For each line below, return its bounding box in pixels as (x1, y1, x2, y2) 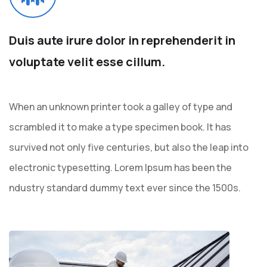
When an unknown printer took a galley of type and (9, 100, 232, 113)
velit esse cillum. (67, 54, 165, 70)
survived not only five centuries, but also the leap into (9, 141, 249, 154)
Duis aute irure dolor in (9, 32, 141, 48)
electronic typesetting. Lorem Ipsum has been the (9, 161, 232, 174)
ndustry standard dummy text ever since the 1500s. (9, 181, 241, 194)
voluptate (9, 54, 67, 70)
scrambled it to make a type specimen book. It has (9, 120, 231, 133)
